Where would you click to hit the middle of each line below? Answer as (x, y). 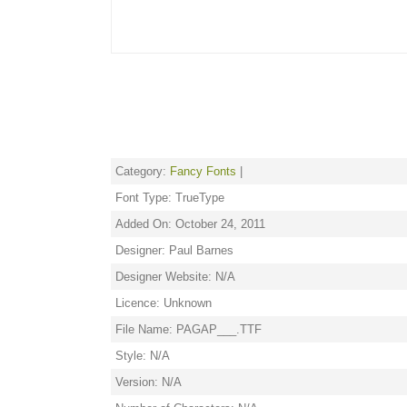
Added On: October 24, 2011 (190, 224)
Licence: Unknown (164, 303)
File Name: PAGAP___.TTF (189, 329)
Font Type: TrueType (170, 198)
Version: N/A (149, 382)
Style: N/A (143, 356)
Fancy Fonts (203, 171)
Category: (143, 171)
